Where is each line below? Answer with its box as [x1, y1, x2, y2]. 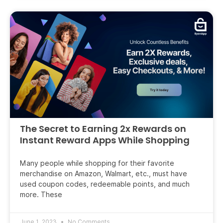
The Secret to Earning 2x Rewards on [20, 122, 186, 135]
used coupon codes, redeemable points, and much [20, 180, 190, 188]
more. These [20, 190, 62, 199]
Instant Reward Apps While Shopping [20, 133, 190, 146]
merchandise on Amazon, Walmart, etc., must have [20, 169, 187, 178]
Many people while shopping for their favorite [20, 159, 174, 167]
